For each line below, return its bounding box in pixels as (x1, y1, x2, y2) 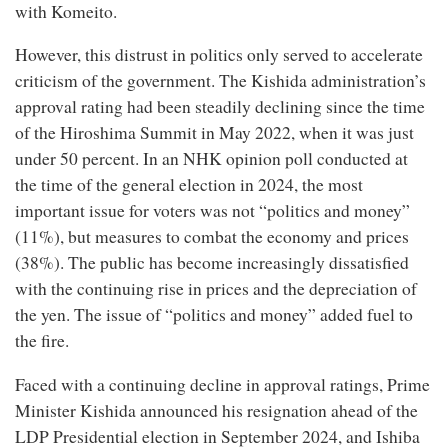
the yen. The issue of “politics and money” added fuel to (15, 303, 413, 327)
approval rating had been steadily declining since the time (15, 95, 425, 119)
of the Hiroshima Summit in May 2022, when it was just (15, 121, 414, 145)
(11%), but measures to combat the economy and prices (15, 225, 409, 249)
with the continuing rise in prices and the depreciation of (15, 277, 417, 301)
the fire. (15, 329, 69, 353)
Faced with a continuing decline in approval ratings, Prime (15, 372, 430, 396)
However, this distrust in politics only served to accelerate (15, 43, 423, 67)
